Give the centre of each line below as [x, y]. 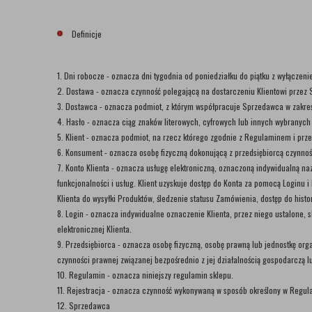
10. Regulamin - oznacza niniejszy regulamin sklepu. [145, 275]
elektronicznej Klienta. [94, 229]
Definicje [86, 34]
